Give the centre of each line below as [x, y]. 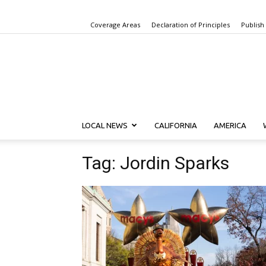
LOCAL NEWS [105, 125]
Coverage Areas [115, 25]
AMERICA [230, 125]
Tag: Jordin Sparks [156, 163]
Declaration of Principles [191, 25]
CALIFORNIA [176, 125]
